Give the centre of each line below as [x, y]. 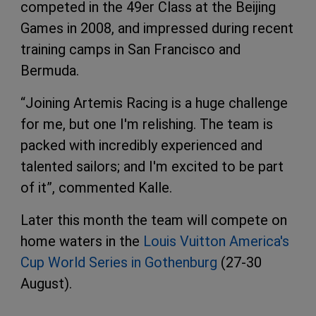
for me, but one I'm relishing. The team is [147, 124]
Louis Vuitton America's [216, 241]
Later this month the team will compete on [154, 220]
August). [46, 283]
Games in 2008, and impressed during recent [157, 28]
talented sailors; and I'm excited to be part [152, 166]
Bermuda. [50, 70]
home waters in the [82, 241]
